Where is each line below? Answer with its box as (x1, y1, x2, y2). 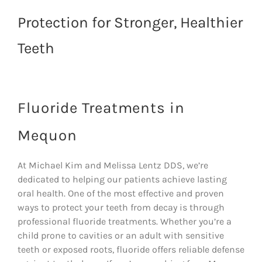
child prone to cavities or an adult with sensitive (18, 229, 224, 241)
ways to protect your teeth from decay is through (18, 201, 225, 213)
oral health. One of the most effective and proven (18, 187, 224, 199)
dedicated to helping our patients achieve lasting (18, 173, 227, 185)
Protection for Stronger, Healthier (18, 13, 243, 32)
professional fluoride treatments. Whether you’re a (18, 215, 232, 227)
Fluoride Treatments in (18, 98, 185, 117)
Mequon (18, 126, 77, 144)
